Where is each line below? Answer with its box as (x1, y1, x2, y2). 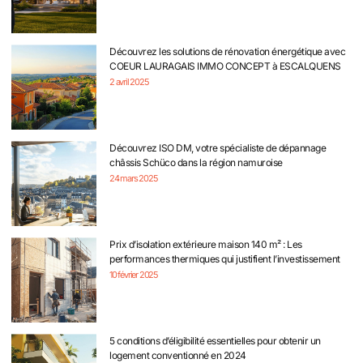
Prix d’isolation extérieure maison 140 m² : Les (109, 238, 302, 251)
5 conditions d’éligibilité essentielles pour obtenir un (109, 335, 321, 348)
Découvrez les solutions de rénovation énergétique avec (109, 45, 345, 58)
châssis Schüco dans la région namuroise (109, 156, 283, 169)
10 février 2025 (109, 269, 158, 281)
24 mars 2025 (109, 173, 158, 185)
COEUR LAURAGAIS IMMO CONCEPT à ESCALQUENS (109, 60, 341, 73)
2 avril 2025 (109, 76, 149, 88)
